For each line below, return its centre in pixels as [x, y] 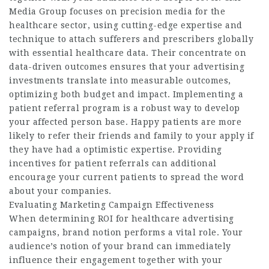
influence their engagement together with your [116, 260]
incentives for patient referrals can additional [113, 164]
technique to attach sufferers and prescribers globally [131, 39]
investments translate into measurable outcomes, [120, 81]
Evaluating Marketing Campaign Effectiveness [112, 205]
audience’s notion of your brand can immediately [120, 246]
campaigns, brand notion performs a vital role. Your [126, 233]
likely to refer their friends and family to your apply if [131, 136]
